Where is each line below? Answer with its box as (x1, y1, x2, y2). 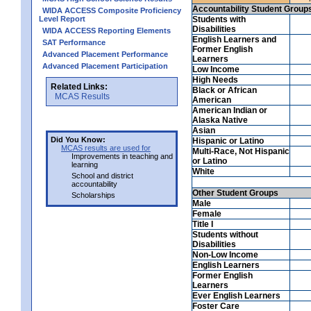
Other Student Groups (192, 187, 278, 198)
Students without (192, 229, 258, 239)
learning (72, 160, 98, 169)
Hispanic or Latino (192, 135, 264, 146)
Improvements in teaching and (72, 151, 173, 160)
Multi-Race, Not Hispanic (192, 146, 289, 156)
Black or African (192, 85, 257, 95)
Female (192, 208, 221, 219)
